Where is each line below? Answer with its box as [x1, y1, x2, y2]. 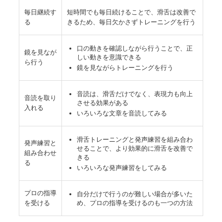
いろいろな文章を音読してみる [76, 110, 167, 117]
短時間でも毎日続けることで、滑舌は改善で [66, 8, 196, 16]
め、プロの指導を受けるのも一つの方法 [76, 199, 193, 207]
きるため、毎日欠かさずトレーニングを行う [66, 18, 196, 26]
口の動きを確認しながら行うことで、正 [76, 44, 193, 52]
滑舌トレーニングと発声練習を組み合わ [76, 135, 193, 143]
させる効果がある [76, 99, 128, 107]
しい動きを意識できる [76, 53, 141, 61]
